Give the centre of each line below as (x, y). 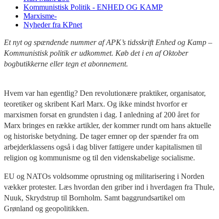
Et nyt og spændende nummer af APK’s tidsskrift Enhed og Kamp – (108, 42)
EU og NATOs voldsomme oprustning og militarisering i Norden (104, 176)
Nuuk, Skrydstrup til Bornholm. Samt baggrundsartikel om (94, 197)
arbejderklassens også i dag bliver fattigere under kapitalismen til (103, 147)
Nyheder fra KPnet (53, 24)
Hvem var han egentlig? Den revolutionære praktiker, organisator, (105, 93)
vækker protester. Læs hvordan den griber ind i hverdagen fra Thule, (109, 187)
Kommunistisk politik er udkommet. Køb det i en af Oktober (96, 53)
